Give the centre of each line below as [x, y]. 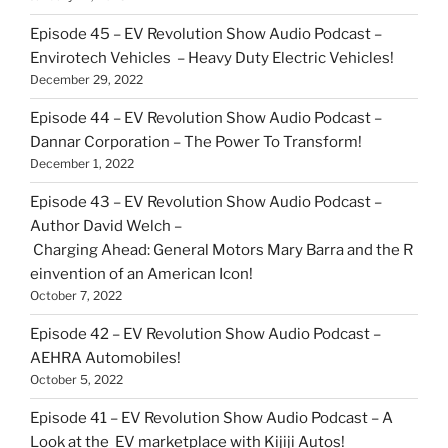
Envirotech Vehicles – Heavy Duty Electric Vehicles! [215, 58]
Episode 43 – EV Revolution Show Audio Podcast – [206, 202]
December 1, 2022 [82, 163]
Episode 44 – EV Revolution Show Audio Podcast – [206, 118]
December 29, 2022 [86, 79]
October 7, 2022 [76, 295]
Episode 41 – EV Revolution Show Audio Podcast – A [211, 418]
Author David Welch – [106, 226]
